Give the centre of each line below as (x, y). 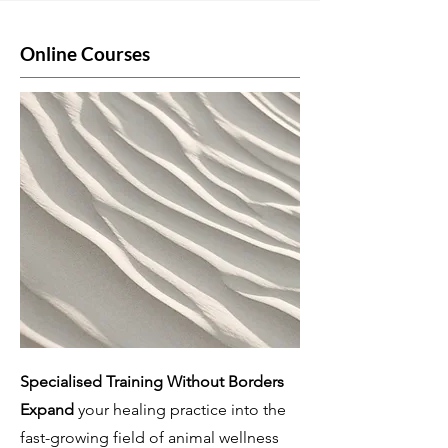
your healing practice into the (180, 409)
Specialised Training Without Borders (152, 381)
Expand (47, 409)
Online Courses (85, 53)
